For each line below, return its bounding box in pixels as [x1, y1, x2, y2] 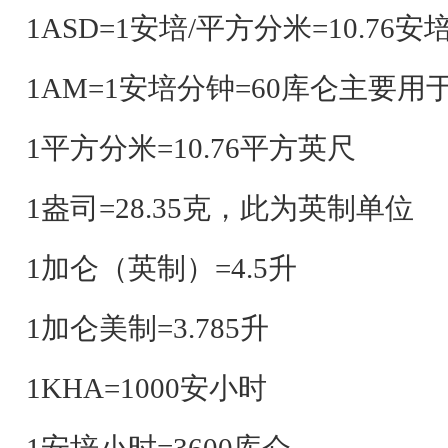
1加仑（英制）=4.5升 [26, 252, 297, 284]
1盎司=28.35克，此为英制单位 [26, 192, 414, 224]
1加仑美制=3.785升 [26, 312, 269, 344]
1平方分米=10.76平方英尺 [26, 132, 356, 164]
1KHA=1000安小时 [26, 372, 267, 404]
